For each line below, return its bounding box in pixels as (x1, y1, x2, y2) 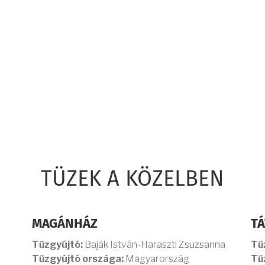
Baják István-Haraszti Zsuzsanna (83, 239, 225, 250)
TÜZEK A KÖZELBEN (41, 169, 224, 190)
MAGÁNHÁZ (32, 218, 98, 231)
